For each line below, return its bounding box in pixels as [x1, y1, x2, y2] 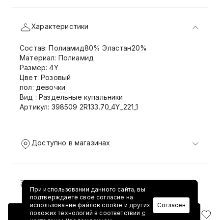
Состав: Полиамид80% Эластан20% [20, 44, 147, 52]
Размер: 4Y [20, 63, 58, 72]
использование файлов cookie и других [29, 201, 150, 209]
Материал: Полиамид [20, 54, 94, 62]
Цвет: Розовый [20, 73, 71, 82]
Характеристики [31, 22, 89, 30]
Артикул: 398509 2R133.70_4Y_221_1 [20, 103, 138, 111]
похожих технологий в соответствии [29, 209, 142, 217]
